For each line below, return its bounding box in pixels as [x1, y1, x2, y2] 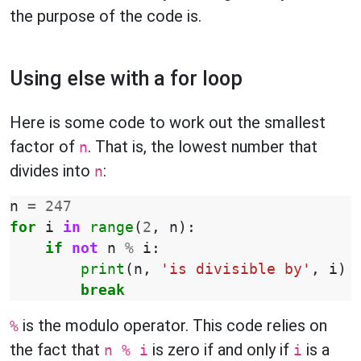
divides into [10, 161, 94, 180]
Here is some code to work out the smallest [10, 113, 326, 132]
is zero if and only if [148, 340, 293, 359]
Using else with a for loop [10, 67, 243, 90]
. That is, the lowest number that [88, 137, 317, 156]
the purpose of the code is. [10, 6, 201, 26]
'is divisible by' [160, 261, 311, 277]
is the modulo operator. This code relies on [19, 316, 327, 335]
